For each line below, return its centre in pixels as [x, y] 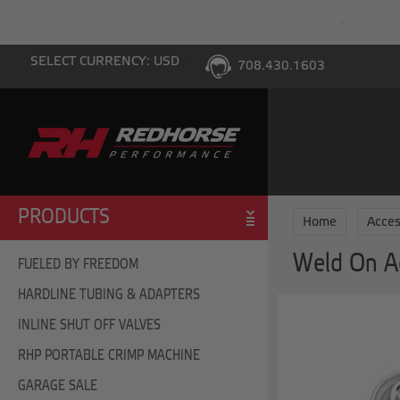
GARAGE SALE [58, 386]
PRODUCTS [64, 218]
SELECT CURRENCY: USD [107, 62]
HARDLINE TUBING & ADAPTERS [109, 295]
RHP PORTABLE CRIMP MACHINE [109, 355]
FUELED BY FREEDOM [78, 264]
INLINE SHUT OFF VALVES [89, 325]
